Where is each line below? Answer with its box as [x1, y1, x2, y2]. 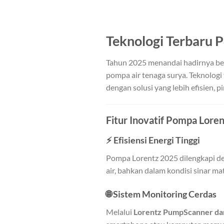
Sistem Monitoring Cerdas [113, 188, 216, 199]
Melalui [106, 206, 133, 216]
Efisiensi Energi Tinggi [113, 134, 200, 146]
